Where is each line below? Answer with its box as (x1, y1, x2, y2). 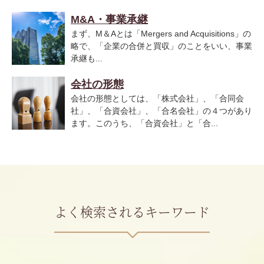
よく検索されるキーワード (54, 202, 210, 221)
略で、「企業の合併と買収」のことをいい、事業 (71, 41, 252, 51)
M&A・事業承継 (71, 14, 148, 26)
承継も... (71, 54, 103, 64)
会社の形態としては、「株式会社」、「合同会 (71, 94, 244, 104)
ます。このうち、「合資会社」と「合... (71, 118, 218, 128)
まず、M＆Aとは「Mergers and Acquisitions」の (71, 29, 251, 39)
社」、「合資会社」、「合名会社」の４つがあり (71, 106, 252, 116)
